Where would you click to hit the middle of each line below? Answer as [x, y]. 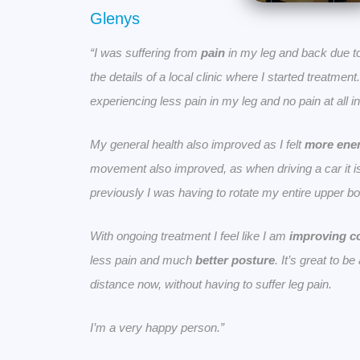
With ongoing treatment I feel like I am [190, 236]
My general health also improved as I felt [197, 145]
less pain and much [143, 260]
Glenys [115, 19]
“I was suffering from [145, 53]
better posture [235, 260]
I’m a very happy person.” [157, 328]
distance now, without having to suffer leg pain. [211, 284]
